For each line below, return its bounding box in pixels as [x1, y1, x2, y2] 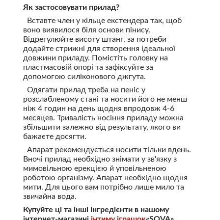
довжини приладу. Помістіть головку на [23, 54, 168, 62]
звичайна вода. [23, 192, 77, 200]
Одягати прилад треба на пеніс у [23, 85, 145, 94]
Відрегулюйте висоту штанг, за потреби [23, 35, 166, 43]
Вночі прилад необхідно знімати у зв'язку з [23, 155, 177, 163]
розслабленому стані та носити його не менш [23, 95, 187, 103]
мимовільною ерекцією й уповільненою [23, 164, 166, 172]
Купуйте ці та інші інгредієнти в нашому [23, 205, 169, 214]
